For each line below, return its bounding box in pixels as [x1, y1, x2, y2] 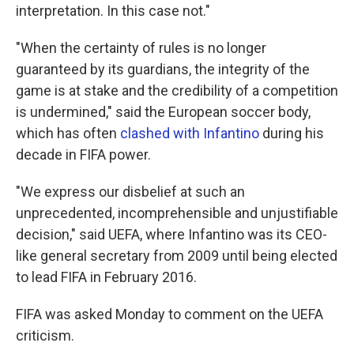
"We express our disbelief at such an [16, 183, 245, 200]
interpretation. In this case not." [16, 2, 210, 19]
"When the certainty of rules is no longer [16, 40, 266, 56]
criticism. [16, 327, 74, 344]
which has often [16, 125, 120, 141]
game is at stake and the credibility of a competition [16, 82, 338, 99]
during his [259, 125, 324, 141]
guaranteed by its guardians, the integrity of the [16, 61, 310, 77]
